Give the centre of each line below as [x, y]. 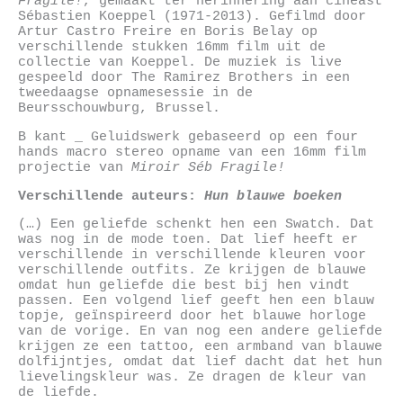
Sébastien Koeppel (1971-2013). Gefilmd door [192, 17]
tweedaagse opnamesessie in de [135, 93]
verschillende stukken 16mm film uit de [172, 47]
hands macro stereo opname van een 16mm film [192, 152]
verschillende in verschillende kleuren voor [192, 255]
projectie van [75, 167]
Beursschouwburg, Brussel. [119, 108]
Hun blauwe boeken [273, 196]
